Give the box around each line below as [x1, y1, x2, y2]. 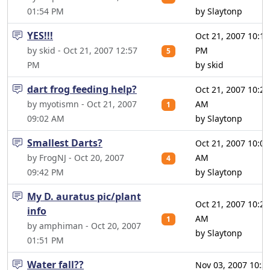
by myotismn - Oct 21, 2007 [27, 98, 137, 110]
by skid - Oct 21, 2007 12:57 [27, 45, 137, 56]
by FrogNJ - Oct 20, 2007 [27, 152, 124, 163]
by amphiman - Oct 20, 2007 [27, 220, 141, 231]
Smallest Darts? [27, 136, 102, 149]
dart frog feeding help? [27, 83, 137, 96]
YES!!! [27, 29, 53, 42]
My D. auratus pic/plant [27, 190, 141, 203]
